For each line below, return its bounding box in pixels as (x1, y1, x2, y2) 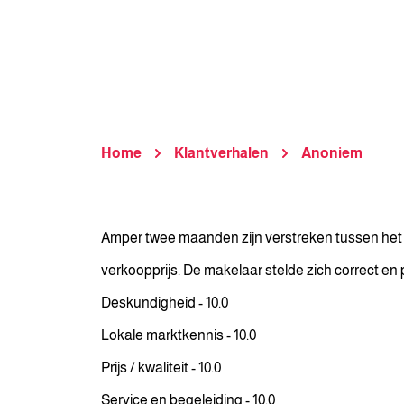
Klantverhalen (174, 145, 269, 161)
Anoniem (301, 145, 363, 161)
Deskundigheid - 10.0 (101, 295, 228, 310)
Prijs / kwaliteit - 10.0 (101, 360, 221, 375)
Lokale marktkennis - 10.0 (101, 327, 256, 343)
